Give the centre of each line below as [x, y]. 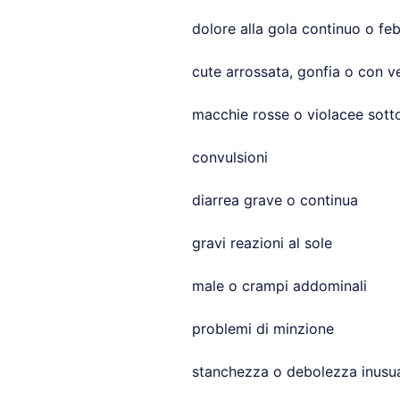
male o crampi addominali [279, 286]
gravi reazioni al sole [262, 243]
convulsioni [229, 157]
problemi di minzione [262, 329]
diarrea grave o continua [275, 200]
